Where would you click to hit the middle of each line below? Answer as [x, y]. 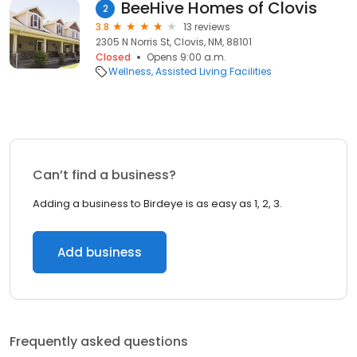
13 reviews [207, 27]
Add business [100, 252]
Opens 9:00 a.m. [186, 57]
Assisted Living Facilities [214, 71]
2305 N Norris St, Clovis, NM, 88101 [174, 42]
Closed [113, 57]
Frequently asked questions [99, 341]
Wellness [130, 71]
